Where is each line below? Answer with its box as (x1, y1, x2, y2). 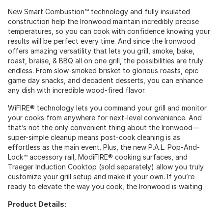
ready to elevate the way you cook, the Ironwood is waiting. (8, 182, 204, 191)
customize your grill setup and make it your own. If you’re (8, 172, 194, 181)
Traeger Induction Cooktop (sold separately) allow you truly (8, 162, 204, 171)
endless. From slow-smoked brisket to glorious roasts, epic (8, 66, 198, 75)
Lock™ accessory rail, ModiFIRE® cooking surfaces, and (8, 152, 188, 161)
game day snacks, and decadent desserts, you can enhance (8, 76, 203, 84)
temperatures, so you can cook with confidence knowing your (8, 27, 210, 35)
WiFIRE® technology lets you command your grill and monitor (8, 103, 207, 112)
